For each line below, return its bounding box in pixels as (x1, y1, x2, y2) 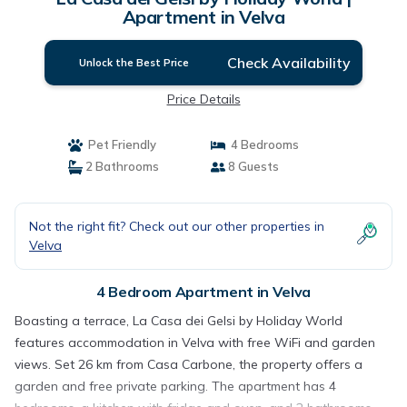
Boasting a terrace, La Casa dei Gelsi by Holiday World (15, 313, 342, 329)
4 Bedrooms (225, 137, 299, 152)
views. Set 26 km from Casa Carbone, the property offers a (15, 356, 362, 372)
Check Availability (226, 54, 351, 72)
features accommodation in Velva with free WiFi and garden (15, 334, 375, 351)
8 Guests (225, 159, 279, 174)
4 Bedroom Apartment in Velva (95, 283, 312, 301)
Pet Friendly (82, 137, 156, 152)
